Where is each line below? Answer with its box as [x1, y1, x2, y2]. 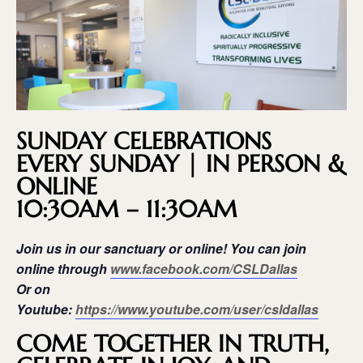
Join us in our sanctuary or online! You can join [16, 238, 306, 258]
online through [16, 258, 110, 278]
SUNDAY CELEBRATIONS [16, 126, 271, 156]
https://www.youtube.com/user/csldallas [75, 299, 318, 318]
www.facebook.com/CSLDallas [110, 258, 297, 278]
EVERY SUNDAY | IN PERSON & [16, 149, 345, 179]
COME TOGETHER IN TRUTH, [16, 328, 329, 358]
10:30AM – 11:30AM [16, 194, 237, 224]
